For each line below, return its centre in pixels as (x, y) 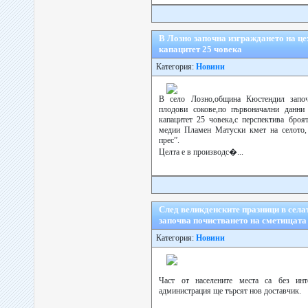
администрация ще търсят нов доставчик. (230, 291)
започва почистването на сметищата (233, 220)
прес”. (169, 140)
